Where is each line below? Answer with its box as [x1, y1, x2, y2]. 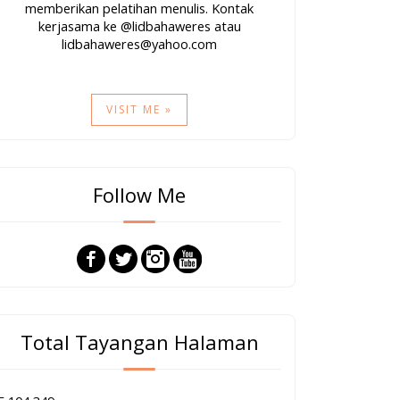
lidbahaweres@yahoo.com [62, 35, 217, 54]
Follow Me [93, 181, 186, 209]
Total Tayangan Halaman [20, 329, 259, 356]
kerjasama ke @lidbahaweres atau [37, 17, 241, 36]
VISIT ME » [106, 102, 172, 118]
